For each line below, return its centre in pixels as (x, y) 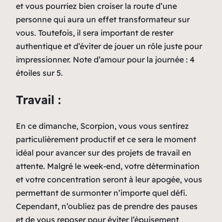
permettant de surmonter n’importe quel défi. (102, 193)
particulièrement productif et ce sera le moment (106, 139)
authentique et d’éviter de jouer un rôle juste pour (109, 46)
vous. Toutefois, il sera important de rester (95, 32)
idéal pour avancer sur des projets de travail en (104, 152)
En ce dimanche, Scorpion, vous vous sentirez (102, 126)
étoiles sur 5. (39, 73)
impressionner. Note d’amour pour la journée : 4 (105, 59)
